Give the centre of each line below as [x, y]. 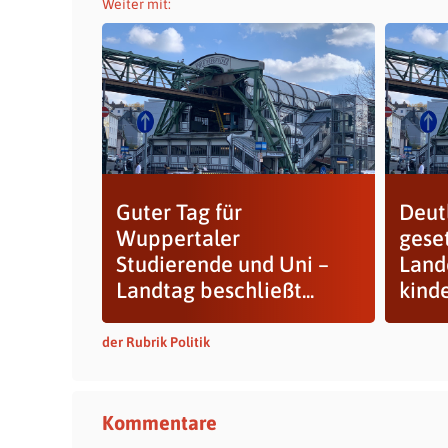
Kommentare [159, 422]
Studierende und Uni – [222, 264]
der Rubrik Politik [156, 342]
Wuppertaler [177, 238]
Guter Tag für [178, 212]
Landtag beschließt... [214, 290]
